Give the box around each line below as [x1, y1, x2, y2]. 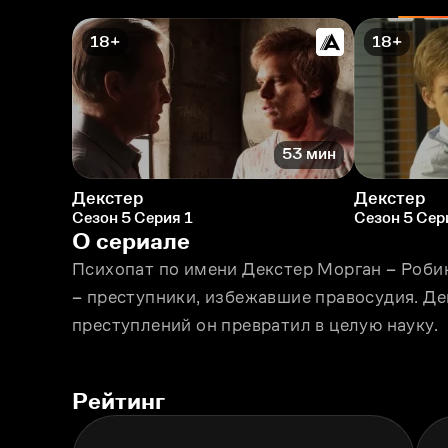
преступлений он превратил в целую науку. [72, 314, 438, 335]
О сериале [72, 226, 190, 254]
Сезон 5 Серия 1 [72, 208, 193, 226]
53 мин [282, 145, 336, 163]
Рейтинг [72, 386, 165, 414]
